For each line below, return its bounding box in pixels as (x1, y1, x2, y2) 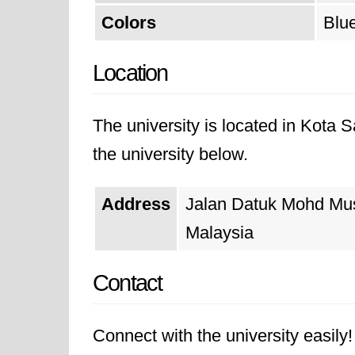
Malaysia (185, 223, 254, 242)
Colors (101, 13, 156, 32)
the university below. (93, 144, 248, 164)
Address (101, 194, 170, 214)
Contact (93, 270, 162, 296)
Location (93, 60, 168, 86)
